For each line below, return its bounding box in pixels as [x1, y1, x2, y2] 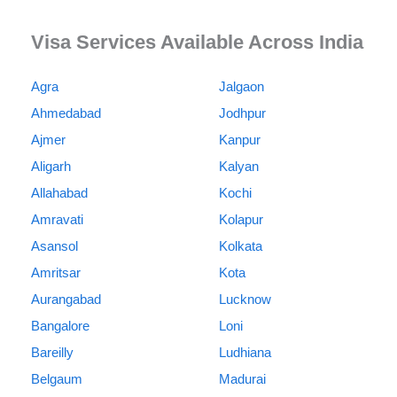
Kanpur [218, 132, 261, 148]
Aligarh [31, 159, 71, 175]
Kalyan [218, 159, 259, 175]
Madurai [218, 371, 266, 387]
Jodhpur [218, 105, 266, 121]
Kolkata [218, 238, 262, 254]
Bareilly [31, 345, 74, 361]
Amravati [31, 212, 83, 228]
